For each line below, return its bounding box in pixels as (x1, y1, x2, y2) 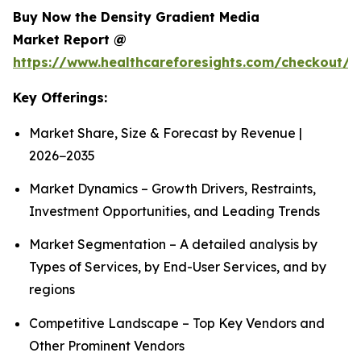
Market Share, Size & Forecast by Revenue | (29, 124, 302, 141)
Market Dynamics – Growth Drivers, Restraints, (29, 180, 316, 197)
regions (29, 281, 75, 298)
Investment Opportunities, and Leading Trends (29, 203, 320, 219)
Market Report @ (13, 31, 127, 48)
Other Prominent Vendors (29, 337, 185, 354)
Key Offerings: (13, 89, 107, 106)
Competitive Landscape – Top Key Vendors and (29, 314, 325, 331)
